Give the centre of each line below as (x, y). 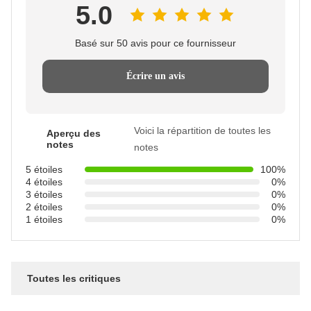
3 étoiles (44, 194)
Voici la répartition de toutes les (202, 131)
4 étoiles (44, 182)
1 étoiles (44, 219)
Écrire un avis (155, 76)
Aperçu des (74, 133)
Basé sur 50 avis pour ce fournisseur (155, 43)
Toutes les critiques (74, 278)
